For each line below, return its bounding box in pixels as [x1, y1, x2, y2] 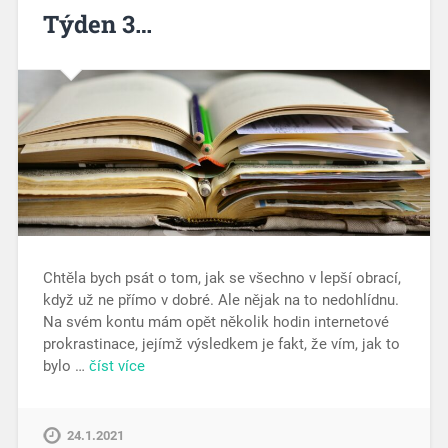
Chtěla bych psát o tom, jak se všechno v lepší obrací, [42, 268, 401, 287]
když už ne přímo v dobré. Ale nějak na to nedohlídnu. [42, 290, 399, 309]
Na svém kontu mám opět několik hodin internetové [42, 312, 389, 331]
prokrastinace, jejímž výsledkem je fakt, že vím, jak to [42, 334, 400, 353]
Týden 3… [42, 8, 152, 41]
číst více [88, 356, 145, 375]
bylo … [42, 356, 89, 375]
